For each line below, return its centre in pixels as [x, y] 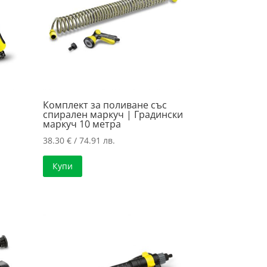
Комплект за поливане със [105, 105]
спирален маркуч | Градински [113, 115]
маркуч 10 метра [82, 124]
